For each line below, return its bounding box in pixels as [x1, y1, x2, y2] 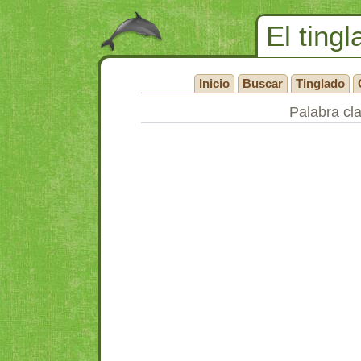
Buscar [243, 77, 283, 90]
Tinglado [296, 77, 345, 90]
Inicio [199, 77, 230, 90]
